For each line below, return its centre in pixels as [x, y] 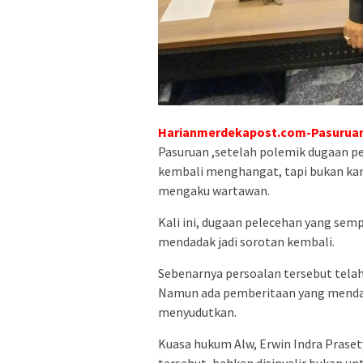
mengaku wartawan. [214, 190]
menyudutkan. [197, 312]
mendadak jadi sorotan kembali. [246, 241]
